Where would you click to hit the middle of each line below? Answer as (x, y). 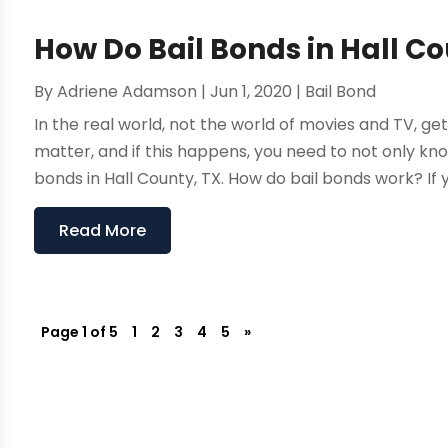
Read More (103, 231)
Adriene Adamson (127, 92)
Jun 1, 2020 (251, 92)
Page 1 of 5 (80, 332)
